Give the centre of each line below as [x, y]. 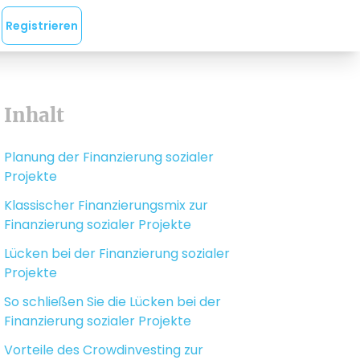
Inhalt [35, 115]
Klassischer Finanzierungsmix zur [106, 205]
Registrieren [42, 26]
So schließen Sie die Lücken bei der [113, 302]
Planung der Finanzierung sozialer [109, 157]
